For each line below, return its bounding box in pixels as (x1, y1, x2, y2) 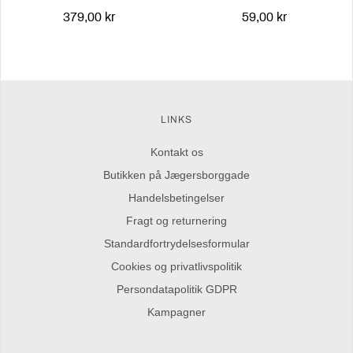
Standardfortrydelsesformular (103, 237, 250, 250)
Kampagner (147, 306, 206, 318)
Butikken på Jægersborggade (103, 169, 250, 181)
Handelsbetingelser (128, 191, 225, 204)
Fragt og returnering (126, 214, 227, 227)
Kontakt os (150, 146, 203, 158)
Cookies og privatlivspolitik (111, 260, 242, 273)
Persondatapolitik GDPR (116, 283, 237, 295)
